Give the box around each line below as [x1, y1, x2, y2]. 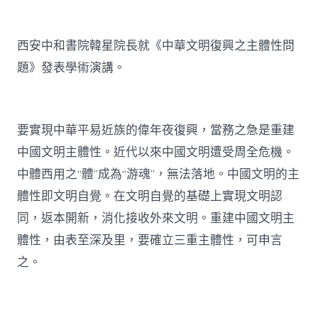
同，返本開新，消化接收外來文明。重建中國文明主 [17, 210, 295, 227]
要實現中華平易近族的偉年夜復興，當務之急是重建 [17, 122, 295, 139]
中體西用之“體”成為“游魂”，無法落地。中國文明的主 [17, 166, 300, 183]
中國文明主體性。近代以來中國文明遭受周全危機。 [17, 144, 295, 161]
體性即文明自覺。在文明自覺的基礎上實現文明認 [17, 188, 283, 205]
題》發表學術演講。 [17, 59, 126, 76]
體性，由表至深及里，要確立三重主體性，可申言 [17, 232, 283, 249]
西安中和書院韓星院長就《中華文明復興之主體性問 [17, 37, 295, 54]
